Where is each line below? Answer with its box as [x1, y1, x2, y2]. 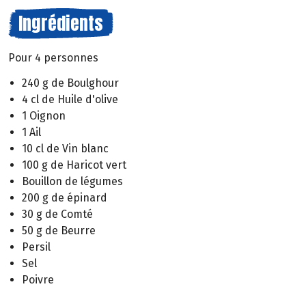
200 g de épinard [22, 191, 107, 204]
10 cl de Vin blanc [22, 141, 109, 155]
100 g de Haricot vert [22, 158, 126, 171]
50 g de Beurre [22, 223, 96, 237]
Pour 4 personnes [8, 51, 98, 64]
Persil [22, 240, 51, 253]
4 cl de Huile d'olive [22, 92, 118, 106]
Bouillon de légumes [22, 174, 123, 188]
